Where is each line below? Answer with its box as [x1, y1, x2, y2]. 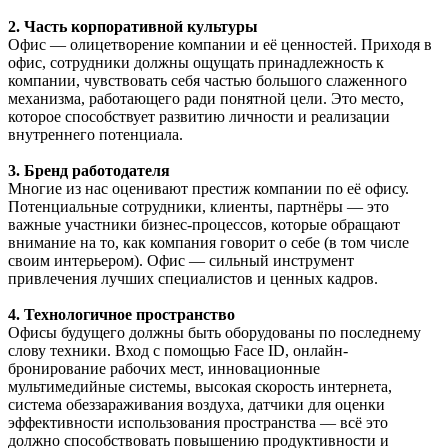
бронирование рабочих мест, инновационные [8, 359, 320, 377]
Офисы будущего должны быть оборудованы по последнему [8, 323, 421, 341]
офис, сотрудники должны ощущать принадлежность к [8, 53, 384, 71]
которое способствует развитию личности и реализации [8, 107, 390, 125]
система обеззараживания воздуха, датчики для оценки [8, 395, 385, 413]
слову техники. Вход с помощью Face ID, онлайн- [8, 341, 348, 359]
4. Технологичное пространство [8, 305, 235, 323]
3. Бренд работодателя [8, 161, 174, 179]
